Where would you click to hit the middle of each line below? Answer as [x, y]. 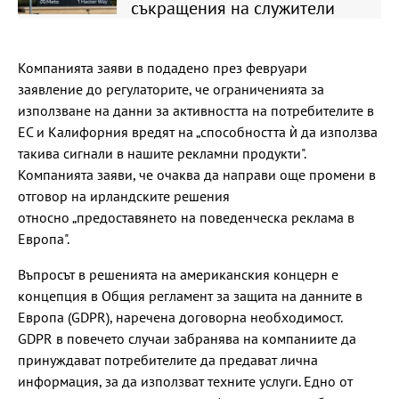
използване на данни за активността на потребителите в [196, 111]
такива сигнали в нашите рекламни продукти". [162, 154]
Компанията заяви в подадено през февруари [163, 68]
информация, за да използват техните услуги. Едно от [185, 382]
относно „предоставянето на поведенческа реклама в [186, 218]
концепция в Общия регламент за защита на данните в [190, 296]
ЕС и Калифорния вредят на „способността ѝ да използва [198, 132]
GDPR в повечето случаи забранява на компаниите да [187, 339]
